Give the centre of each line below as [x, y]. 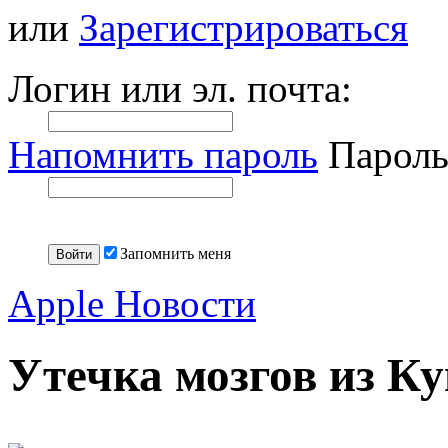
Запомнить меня [175, 254]
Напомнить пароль [163, 155]
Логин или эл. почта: [180, 89]
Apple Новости [132, 304]
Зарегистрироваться [243, 28]
